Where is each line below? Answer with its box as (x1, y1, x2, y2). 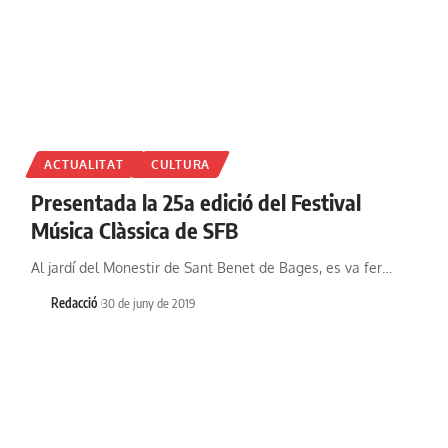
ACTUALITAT (44, 157, 124, 173)
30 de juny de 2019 (101, 295, 196, 312)
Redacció (51, 295, 98, 312)
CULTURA (151, 157, 210, 173)
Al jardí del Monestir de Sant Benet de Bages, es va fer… (30, 259, 392, 277)
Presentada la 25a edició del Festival (30, 188, 361, 217)
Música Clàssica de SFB (30, 216, 238, 245)
